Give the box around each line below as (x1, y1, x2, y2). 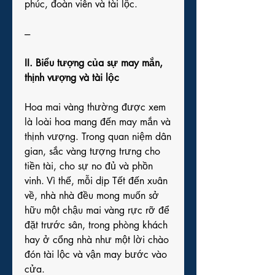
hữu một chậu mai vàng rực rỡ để (25, 204, 169, 217)
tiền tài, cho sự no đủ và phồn (25, 160, 153, 172)
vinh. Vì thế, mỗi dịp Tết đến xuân (25, 174, 168, 187)
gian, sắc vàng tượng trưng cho (25, 145, 160, 158)
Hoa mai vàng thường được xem (25, 101, 166, 114)
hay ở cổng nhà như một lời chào (25, 233, 169, 246)
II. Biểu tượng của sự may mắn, (25, 56, 163, 69)
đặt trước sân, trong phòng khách (25, 219, 168, 231)
